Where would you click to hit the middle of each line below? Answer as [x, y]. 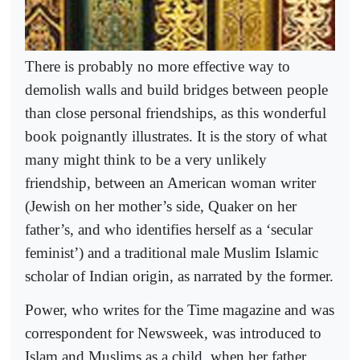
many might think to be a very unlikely [146, 160]
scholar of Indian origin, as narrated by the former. [179, 276]
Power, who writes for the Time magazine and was [180, 310]
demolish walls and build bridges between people [176, 90]
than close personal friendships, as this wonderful [176, 113]
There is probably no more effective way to [157, 67]
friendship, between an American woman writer [170, 183]
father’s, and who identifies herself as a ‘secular [169, 230]
